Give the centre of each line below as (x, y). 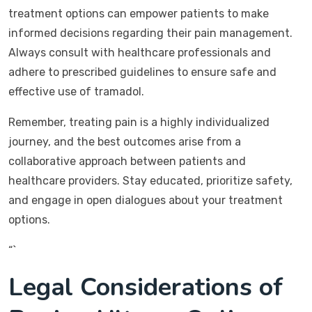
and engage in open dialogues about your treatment (146, 200)
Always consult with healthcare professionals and (140, 53)
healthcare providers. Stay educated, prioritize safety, (150, 181)
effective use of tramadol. (76, 92)
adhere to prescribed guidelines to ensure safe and (142, 72)
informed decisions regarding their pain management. (150, 33)
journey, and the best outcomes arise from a (125, 142)
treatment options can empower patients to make (139, 14)
